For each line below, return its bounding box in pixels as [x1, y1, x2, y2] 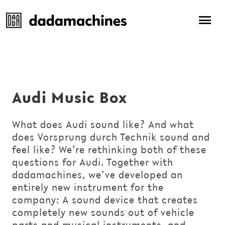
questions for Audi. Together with [12, 155, 173, 169]
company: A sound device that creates [12, 193, 198, 207]
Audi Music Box [12, 86, 127, 108]
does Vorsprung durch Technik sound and [12, 130, 210, 144]
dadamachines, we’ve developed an [12, 168, 183, 182]
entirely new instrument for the [12, 180, 164, 194]
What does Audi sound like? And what [12, 118, 194, 132]
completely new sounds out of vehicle [12, 205, 194, 219]
